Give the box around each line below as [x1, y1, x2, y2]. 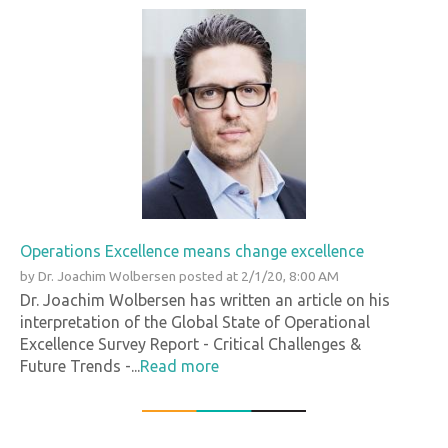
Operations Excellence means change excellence [20, 241, 364, 260]
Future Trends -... [20, 356, 140, 375]
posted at [179, 267, 238, 284]
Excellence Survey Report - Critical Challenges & [20, 334, 361, 353]
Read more [140, 356, 219, 375]
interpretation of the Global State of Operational [20, 312, 370, 331]
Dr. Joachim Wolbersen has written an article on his [20, 290, 390, 309]
